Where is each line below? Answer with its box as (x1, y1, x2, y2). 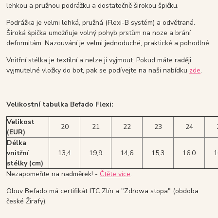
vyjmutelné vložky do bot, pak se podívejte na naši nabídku (6, 66, 190, 75)
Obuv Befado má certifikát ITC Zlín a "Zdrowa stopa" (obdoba (6, 186, 199, 196)
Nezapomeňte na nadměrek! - (6, 169, 100, 179)
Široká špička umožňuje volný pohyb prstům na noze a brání (6, 28, 191, 38)
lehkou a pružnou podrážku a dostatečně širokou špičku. (6, 1, 179, 11)
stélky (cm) (7, 159, 44, 168)
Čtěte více (100, 169, 131, 179)
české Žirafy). (6, 197, 47, 206)
